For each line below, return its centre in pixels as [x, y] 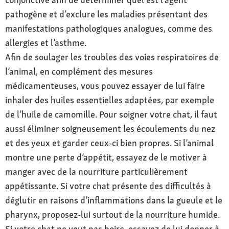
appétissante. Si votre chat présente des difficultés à [108, 186]
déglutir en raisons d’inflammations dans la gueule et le [114, 200]
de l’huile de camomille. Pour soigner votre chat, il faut [111, 114]
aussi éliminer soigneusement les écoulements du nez [110, 128]
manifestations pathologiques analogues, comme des [109, 28]
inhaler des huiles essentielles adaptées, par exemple [110, 100]
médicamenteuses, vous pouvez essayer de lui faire [105, 85]
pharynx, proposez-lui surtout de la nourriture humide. [112, 214]
